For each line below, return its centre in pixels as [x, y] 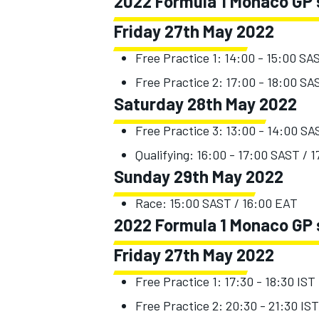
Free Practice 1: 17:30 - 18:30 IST [225, 281]
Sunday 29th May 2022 [199, 176]
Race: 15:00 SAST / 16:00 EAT [216, 203]
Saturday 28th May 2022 [205, 103]
